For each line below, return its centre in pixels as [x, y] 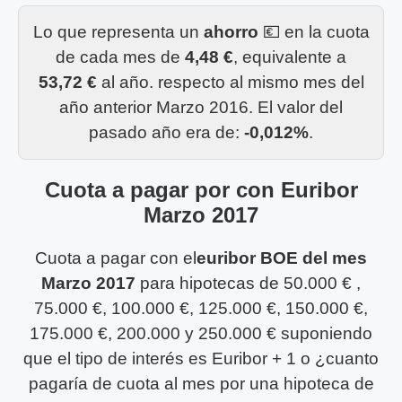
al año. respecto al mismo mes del [230, 82]
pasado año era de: [166, 132]
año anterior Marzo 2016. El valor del [201, 107]
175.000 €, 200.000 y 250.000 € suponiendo [201, 333]
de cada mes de [120, 57]
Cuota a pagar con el [116, 258]
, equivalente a [290, 57]
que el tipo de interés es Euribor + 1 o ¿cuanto [201, 358]
